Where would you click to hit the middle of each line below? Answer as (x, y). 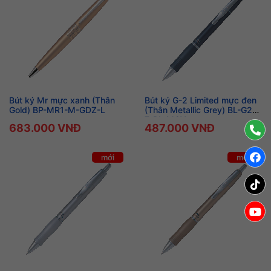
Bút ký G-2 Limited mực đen (201, 100)
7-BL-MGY (165, 119)
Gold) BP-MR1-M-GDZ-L (57, 110)
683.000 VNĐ (45, 128)
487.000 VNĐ (180, 128)
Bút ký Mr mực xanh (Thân (62, 100)
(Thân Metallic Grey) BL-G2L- (202, 110)
